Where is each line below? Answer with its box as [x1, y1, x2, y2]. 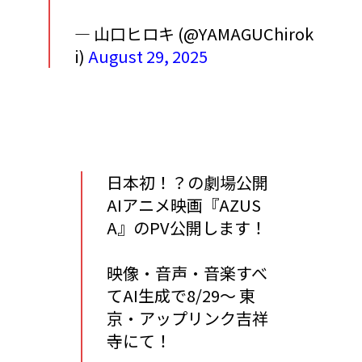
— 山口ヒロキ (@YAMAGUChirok [74, 22, 314, 46]
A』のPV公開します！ [107, 216, 267, 240]
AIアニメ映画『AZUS [107, 193, 261, 217]
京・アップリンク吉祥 [107, 306, 268, 330]
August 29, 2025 [88, 44, 208, 69]
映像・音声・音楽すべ [107, 261, 267, 285]
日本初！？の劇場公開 [107, 170, 268, 195]
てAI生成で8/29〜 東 [107, 284, 255, 308]
